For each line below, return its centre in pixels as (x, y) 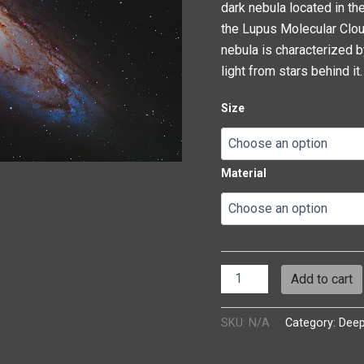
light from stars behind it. (292, 71)
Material (244, 173)
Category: (312, 323)
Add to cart (322, 279)
